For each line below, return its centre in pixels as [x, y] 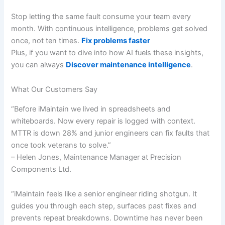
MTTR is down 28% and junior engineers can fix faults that [110, 133]
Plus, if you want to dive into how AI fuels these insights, [107, 52]
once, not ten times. [46, 40]
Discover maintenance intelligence [129, 65]
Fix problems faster [116, 40]
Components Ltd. [41, 169]
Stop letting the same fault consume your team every [101, 16]
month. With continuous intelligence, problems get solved [109, 28]
